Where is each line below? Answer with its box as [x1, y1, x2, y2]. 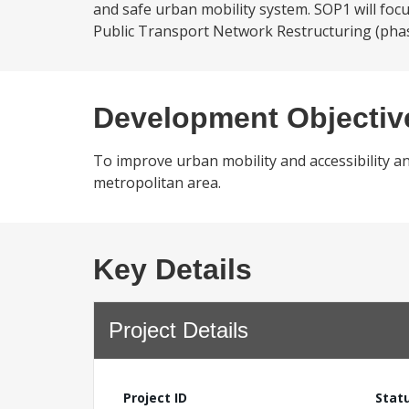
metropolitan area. [93, 173, 221, 193]
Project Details [109, 318, 248, 342]
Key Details [93, 253, 252, 286]
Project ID [123, 389, 187, 406]
